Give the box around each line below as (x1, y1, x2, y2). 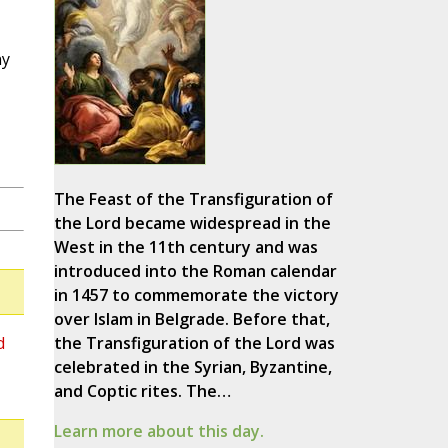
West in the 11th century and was (53, 236, 318, 259)
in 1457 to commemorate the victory (53, 284, 339, 307)
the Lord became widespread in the (53, 212, 331, 235)
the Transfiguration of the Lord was (53, 332, 335, 355)
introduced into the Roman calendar (53, 260, 337, 283)
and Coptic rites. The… (53, 380, 231, 403)
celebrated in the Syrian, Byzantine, (53, 356, 332, 379)
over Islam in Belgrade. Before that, (53, 308, 330, 331)
